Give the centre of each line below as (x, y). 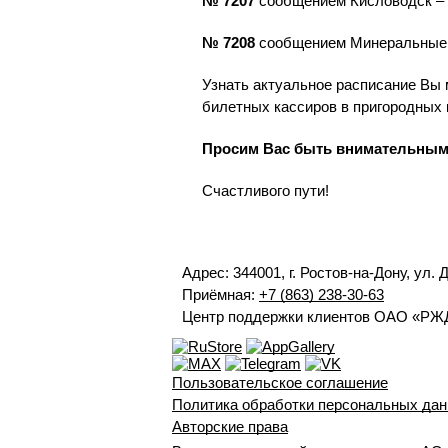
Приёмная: (220, 294)
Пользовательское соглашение (280, 382)
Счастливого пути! (265, 190)
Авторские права (230, 426)
